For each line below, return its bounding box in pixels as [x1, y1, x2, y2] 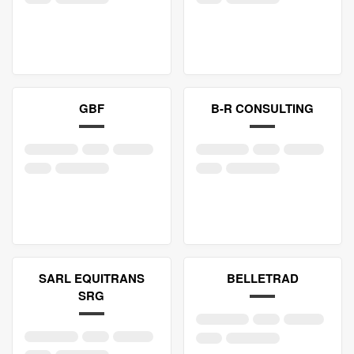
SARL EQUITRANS [38, 269, 145, 287]
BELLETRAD [226, 269, 299, 287]
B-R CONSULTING [211, 100, 314, 117]
